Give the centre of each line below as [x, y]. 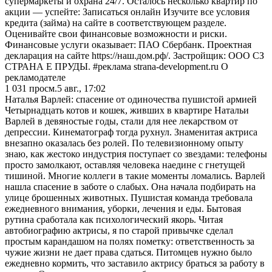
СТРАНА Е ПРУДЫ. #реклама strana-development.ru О [117, 66]
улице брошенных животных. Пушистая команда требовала [129, 197]
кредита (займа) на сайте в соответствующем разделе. [116, 22]
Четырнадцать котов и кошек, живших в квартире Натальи [127, 110]
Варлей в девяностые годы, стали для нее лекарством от [121, 121]
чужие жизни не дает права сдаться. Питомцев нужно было [128, 252]
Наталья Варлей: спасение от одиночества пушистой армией [131, 99]
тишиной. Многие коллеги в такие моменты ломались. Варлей [135, 175]
